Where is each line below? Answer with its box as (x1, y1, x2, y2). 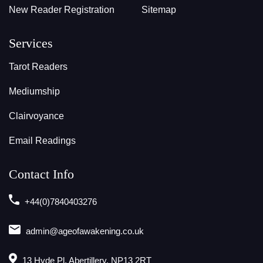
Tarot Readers (9, 62, 68, 72)
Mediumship (9, 86, 60, 97)
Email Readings (9, 136, 76, 146)
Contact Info (9, 167, 74, 182)
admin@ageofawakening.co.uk (26, 226, 144, 237)
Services (9, 36, 53, 51)
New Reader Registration (9, 5, 114, 15)
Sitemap (141, 5, 176, 15)
